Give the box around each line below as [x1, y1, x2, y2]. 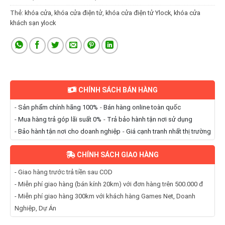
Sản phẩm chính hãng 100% [18, 103, 98, 111]
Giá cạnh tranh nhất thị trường [126, 128, 211, 136]
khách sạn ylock [10, 19, 56, 27]
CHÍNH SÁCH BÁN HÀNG [76, 86, 158, 94]
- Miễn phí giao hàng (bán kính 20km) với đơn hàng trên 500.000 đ [14, 180, 203, 188]
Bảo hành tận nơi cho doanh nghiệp [18, 128, 121, 136]
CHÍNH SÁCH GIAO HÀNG [75, 151, 159, 159]
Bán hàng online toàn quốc [103, 103, 181, 111]
